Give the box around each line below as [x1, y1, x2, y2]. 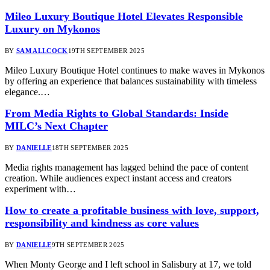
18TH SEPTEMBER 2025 [51, 143, 128, 151]
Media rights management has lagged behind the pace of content [5, 162, 248, 172]
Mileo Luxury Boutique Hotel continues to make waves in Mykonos [5, 64, 265, 75]
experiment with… [5, 183, 76, 194]
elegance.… [5, 86, 50, 97]
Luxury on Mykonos [5, 22, 100, 35]
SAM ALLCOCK [16, 46, 68, 54]
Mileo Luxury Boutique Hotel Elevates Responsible [5, 10, 243, 22]
